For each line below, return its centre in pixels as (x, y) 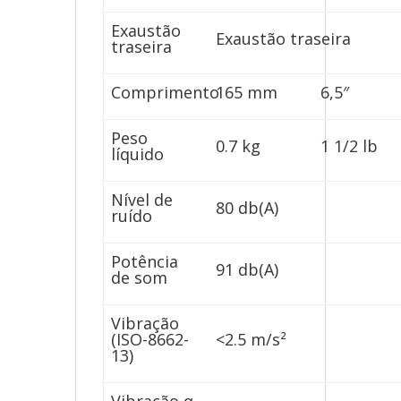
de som (140, 278)
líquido (138, 154)
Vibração (145, 324)
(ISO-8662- (150, 340)
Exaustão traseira (284, 39)
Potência (145, 262)
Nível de (142, 200)
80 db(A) (247, 208)
